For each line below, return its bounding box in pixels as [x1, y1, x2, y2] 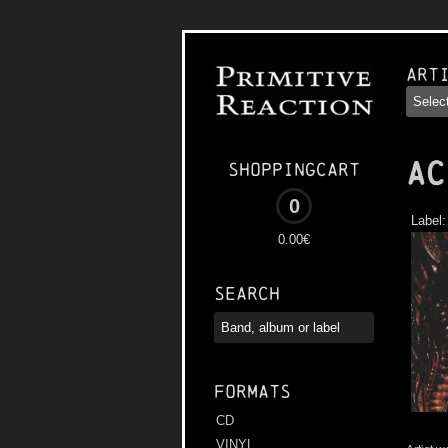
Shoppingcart [228, 159, 360, 181]
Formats [214, 381, 291, 403]
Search [214, 283, 280, 305]
